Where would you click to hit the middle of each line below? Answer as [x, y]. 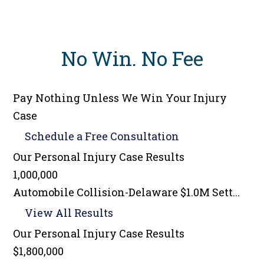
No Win [96, 58]
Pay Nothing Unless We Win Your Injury [120, 98]
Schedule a [55, 136]
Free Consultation [132, 136]
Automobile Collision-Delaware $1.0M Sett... [127, 192]
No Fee [172, 58]
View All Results [69, 213]
